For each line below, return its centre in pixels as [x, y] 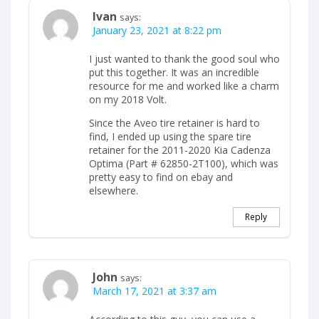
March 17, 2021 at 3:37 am [155, 291]
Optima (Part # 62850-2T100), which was [184, 163]
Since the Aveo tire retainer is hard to [174, 122]
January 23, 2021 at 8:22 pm [157, 30]
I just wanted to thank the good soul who [184, 58]
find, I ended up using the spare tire [170, 136]
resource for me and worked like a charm [184, 85]
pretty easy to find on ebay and [161, 177]
